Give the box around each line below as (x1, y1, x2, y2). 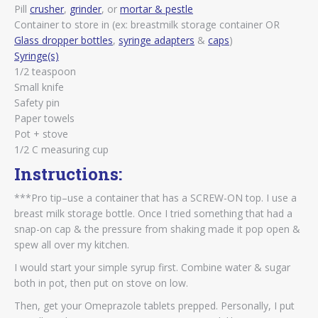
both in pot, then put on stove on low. (14, 275, 188, 290)
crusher (30, 1, 64, 16)
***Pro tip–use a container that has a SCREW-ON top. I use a (14, 190, 297, 204)
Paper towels (14, 111, 75, 125)
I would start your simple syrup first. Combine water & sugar (14, 260, 290, 274)
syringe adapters (119, 33, 194, 47)
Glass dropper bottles (14, 33, 113, 47)
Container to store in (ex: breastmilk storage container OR (14, 17, 280, 31)
